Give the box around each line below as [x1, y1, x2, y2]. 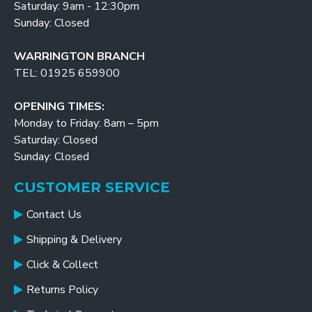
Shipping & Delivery [26, 232, 122, 247]
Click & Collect [26, 257, 98, 272]
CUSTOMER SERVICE [14, 179, 170, 196]
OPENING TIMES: [14, 99, 104, 114]
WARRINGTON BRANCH [14, 49, 145, 64]
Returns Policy [26, 282, 98, 297]
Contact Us [26, 207, 81, 222]
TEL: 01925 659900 [14, 65, 120, 81]
